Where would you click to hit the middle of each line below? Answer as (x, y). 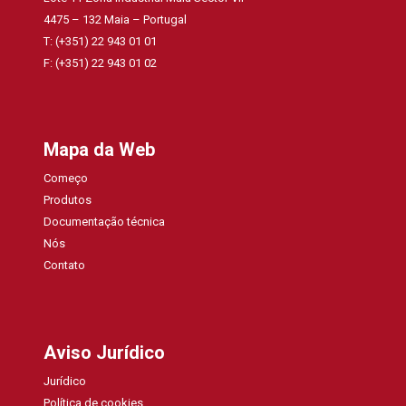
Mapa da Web (100, 150)
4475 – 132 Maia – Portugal (116, 19)
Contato (65, 266)
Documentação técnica (105, 222)
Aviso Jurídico (105, 353)
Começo (66, 179)
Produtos (68, 200)
